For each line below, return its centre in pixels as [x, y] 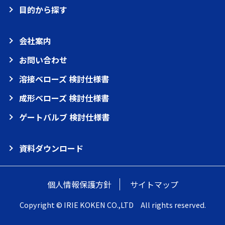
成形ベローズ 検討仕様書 [64, 98]
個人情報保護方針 [79, 184]
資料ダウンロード [51, 148]
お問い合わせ [43, 60]
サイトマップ [154, 184]
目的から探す [43, 10]
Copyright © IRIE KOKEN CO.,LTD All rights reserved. [113, 205]
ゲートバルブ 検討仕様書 [65, 117]
